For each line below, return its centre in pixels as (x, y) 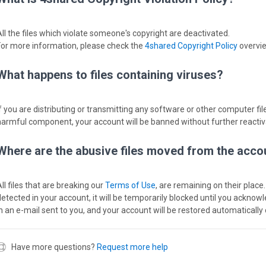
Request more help (132, 247)
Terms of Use (130, 185)
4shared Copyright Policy (191, 46)
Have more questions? (53, 247)
